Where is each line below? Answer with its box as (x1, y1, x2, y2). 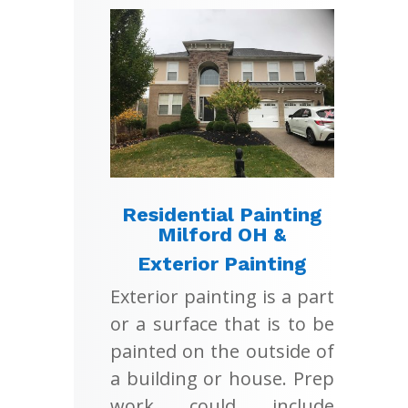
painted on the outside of (109, 339, 335, 364)
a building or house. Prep (109, 366, 335, 392)
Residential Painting (122, 203, 322, 227)
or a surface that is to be (109, 311, 335, 337)
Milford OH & (158, 223, 287, 247)
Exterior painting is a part (109, 284, 335, 310)
